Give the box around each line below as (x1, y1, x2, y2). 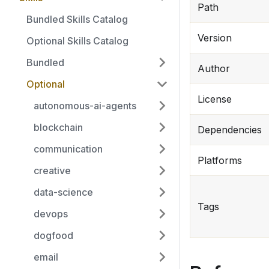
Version (198, 32, 232, 44)
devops (34, 208, 68, 220)
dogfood (34, 229, 73, 241)
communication (34, 143, 103, 155)
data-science (34, 186, 93, 198)
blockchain (34, 121, 83, 133)
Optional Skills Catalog (26, 35, 128, 47)
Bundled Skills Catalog (26, 13, 128, 25)
